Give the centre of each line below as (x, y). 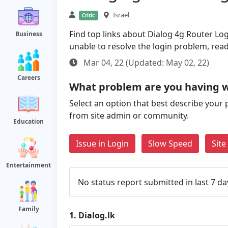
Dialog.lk (97, 215)
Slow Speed (170, 144)
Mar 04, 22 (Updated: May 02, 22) (145, 63)
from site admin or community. (129, 116)
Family (28, 209)
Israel (121, 15)
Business (28, 34)
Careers (28, 78)
